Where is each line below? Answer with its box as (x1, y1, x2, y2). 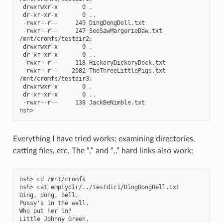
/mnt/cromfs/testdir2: (19, 35, 93, 42)
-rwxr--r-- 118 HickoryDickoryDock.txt (19, 59, 166, 66)
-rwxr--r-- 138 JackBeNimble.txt (19, 99, 145, 106)
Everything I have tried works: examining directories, (12, 134, 195, 143)
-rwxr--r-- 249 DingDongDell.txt (19, 19, 145, 26)
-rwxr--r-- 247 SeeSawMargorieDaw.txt (19, 27, 162, 34)
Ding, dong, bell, (19, 191, 79, 199)
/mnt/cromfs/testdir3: (19, 75, 93, 82)
